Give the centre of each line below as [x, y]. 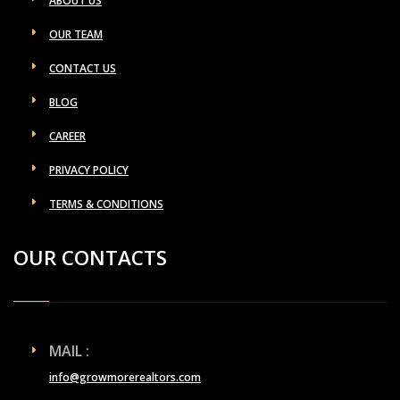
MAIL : [69, 350]
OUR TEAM [76, 34]
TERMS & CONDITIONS [106, 204]
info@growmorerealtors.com [125, 377]
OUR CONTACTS [90, 257]
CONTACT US [83, 68]
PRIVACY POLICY [89, 170]
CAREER [67, 136]
